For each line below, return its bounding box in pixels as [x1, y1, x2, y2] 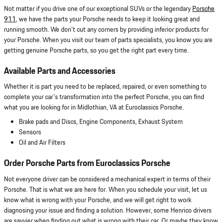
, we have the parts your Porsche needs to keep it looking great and [16, 14, 200, 24]
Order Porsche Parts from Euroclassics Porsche [4, 157, 170, 170]
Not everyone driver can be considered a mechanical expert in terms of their [4, 174, 211, 184]
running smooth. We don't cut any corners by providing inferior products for [4, 24, 209, 35]
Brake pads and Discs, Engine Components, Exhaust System [19, 117, 183, 127]
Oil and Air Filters [19, 138, 65, 148]
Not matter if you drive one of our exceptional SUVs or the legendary [4, 3, 192, 14]
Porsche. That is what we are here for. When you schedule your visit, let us [4, 184, 207, 195]
